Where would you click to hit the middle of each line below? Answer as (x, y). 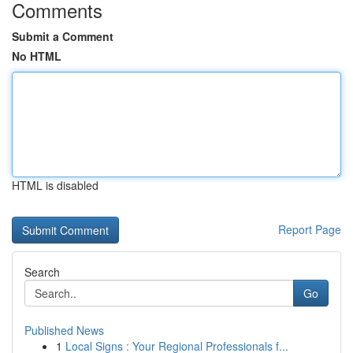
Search (42, 272)
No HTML (37, 56)
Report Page (310, 229)
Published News (64, 330)
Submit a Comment (63, 36)
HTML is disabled (55, 185)
